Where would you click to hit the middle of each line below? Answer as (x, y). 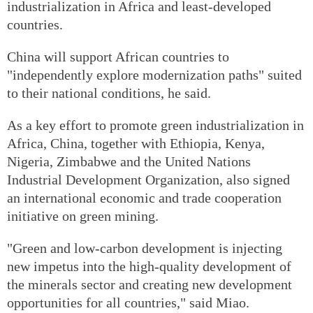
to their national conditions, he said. (109, 93)
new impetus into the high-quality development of (149, 267)
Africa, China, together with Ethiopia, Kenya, (136, 144)
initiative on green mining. (83, 216)
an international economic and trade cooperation (144, 198)
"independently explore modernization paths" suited (154, 75)
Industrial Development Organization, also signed (148, 180)
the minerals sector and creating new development (150, 285)
